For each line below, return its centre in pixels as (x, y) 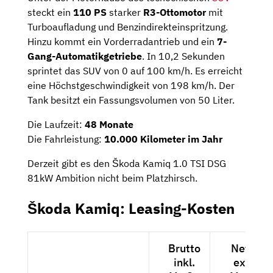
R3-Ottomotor (175, 12)
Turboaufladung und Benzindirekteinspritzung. (128, 27)
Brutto (184, 248)
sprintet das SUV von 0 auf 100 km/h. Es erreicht (135, 70)
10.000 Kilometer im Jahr (163, 139)
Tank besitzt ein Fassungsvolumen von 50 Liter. (131, 100)
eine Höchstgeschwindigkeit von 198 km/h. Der (131, 85)
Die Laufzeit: (56, 124)
